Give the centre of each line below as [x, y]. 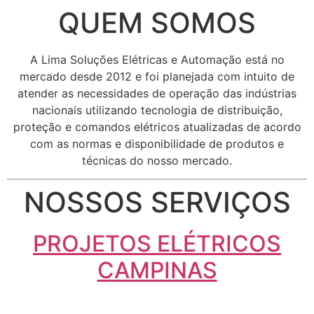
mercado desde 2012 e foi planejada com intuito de [157, 76]
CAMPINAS [157, 271]
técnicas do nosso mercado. [157, 161]
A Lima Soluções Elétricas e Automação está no [157, 60]
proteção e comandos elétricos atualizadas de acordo [157, 127]
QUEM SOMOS [157, 23]
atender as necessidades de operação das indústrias [157, 93]
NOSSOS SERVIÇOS [157, 203]
